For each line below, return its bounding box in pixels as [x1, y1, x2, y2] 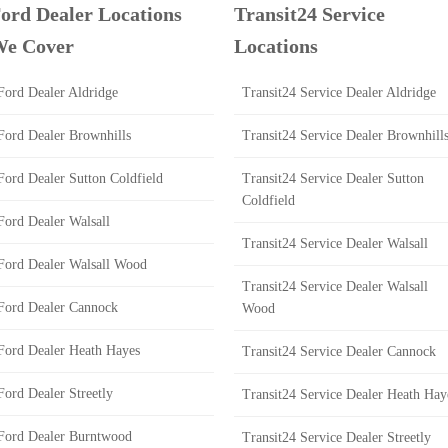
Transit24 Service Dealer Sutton [242, 171, 424, 186]
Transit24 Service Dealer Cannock [242, 344, 436, 359]
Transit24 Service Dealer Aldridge [242, 85, 436, 100]
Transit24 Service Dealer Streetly [242, 430, 431, 445]
